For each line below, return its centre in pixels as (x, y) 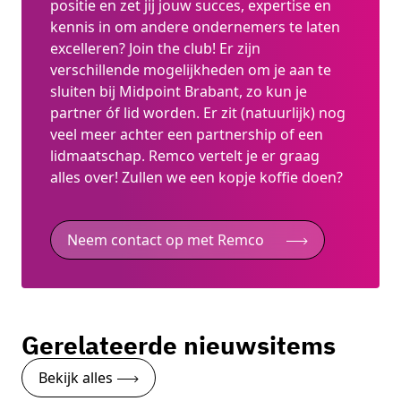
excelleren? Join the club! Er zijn (155, 49)
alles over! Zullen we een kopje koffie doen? (196, 178)
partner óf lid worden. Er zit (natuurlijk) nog (198, 113)
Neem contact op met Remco (166, 240)
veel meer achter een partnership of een (187, 135)
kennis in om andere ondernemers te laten (195, 27)
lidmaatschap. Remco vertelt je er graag (185, 156)
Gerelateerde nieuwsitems (179, 346)
